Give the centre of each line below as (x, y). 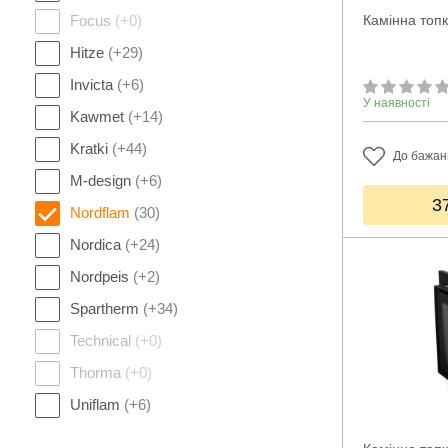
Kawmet (99, 116)
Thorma (97, 372)
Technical (102, 340)
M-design (102, 180)
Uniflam (97, 404)
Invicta (93, 84)
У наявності (396, 103)
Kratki (91, 148)
